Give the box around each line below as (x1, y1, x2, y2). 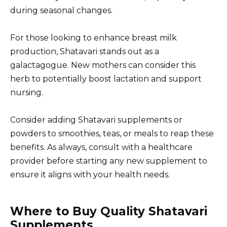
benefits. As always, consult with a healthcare (10, 142, 193, 153)
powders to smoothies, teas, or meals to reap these (10, 129, 214, 139)
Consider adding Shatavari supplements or (10, 115, 182, 125)
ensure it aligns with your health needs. (10, 170, 170, 180)
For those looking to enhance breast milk (10, 33, 177, 43)
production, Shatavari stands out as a (10, 47, 159, 57)
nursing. (10, 88, 43, 98)
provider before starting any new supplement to (10, 156, 207, 166)
